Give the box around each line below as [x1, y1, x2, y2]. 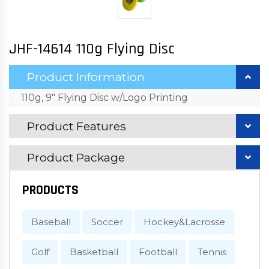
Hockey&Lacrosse [144, 216, 225, 228]
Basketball [70, 246, 118, 258]
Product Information [27, 70, 145, 84]
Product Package [27, 150, 125, 165]
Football [139, 246, 177, 258]
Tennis [198, 246, 226, 258]
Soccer [91, 216, 123, 228]
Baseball [31, 216, 71, 228]
